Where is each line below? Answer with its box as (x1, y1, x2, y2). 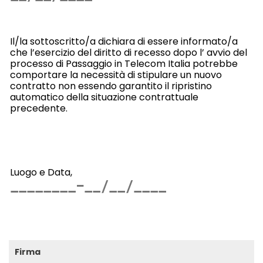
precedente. (9, 102, 70, 116)
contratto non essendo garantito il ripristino (9, 79, 212, 93)
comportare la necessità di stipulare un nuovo (9, 68, 222, 82)
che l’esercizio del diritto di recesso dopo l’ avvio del (9, 46, 247, 60)
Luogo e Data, (9, 166, 72, 180)
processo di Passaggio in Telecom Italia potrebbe (9, 57, 238, 71)
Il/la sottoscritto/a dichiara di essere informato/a (9, 35, 238, 49)
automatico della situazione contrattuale (9, 90, 198, 104)
